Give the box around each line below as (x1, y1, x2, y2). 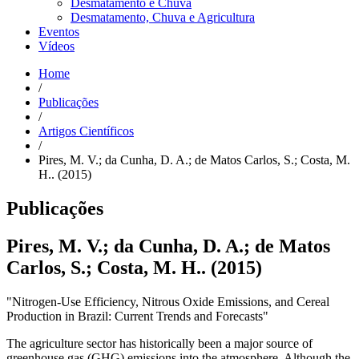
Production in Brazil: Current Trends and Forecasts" (6, 309, 268, 323)
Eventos (38, 24, 79, 38)
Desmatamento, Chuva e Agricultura (71, 10, 255, 24)
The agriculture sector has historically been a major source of (6, 336, 313, 350)
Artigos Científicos (38, 123, 134, 138)
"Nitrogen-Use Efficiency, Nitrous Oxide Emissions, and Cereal (6, 294, 329, 309)
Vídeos (38, 38, 75, 53)
